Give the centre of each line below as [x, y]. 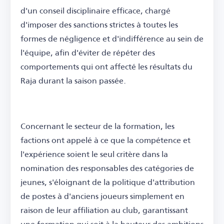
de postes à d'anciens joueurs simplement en [102, 195]
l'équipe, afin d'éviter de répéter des [88, 52]
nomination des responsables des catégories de [107, 167]
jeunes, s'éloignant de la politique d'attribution [108, 181]
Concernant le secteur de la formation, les [97, 125]
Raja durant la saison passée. [73, 80]
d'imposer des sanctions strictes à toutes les [99, 24]
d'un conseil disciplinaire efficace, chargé [95, 10]
